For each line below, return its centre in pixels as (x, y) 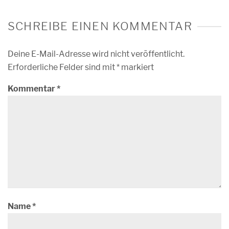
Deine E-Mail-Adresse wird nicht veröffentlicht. (96, 54)
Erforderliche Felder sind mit (62, 67)
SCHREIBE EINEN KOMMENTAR (100, 26)
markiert (137, 67)
